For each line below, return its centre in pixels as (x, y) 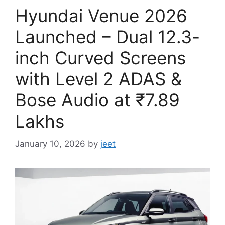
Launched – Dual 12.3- (107, 37)
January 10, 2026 (50, 143)
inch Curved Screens (100, 58)
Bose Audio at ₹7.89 (97, 100)
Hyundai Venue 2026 (101, 16)
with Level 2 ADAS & (98, 79)
